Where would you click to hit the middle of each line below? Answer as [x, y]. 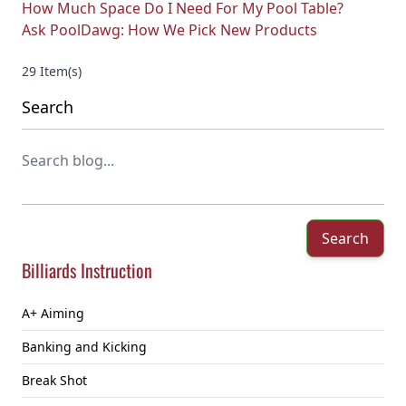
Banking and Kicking [84, 347]
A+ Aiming [53, 313]
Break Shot [54, 380]
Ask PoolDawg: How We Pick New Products [169, 30]
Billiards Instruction [87, 270]
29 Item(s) [52, 71]
